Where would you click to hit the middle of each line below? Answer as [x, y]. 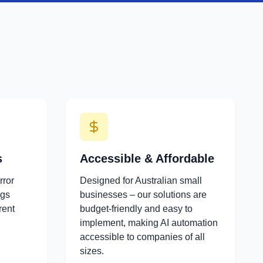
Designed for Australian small [141, 181]
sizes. [92, 251]
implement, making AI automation [149, 223]
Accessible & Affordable [147, 159]
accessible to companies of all [142, 237]
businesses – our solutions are [143, 195]
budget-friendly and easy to [136, 209]
